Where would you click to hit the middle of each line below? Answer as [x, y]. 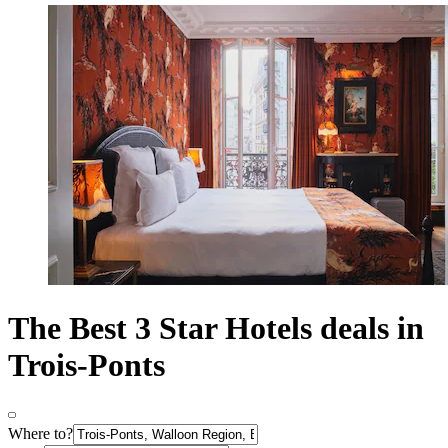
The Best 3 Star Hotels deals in [216, 328]
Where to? [40, 433]
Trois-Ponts [86, 365]
